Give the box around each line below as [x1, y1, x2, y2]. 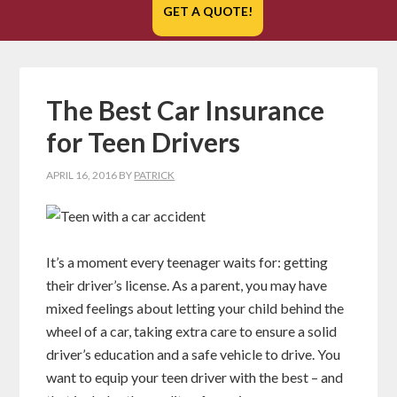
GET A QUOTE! [162, 4, 253, 19]
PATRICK [134, 167, 175, 182]
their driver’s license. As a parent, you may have [46, 276, 328, 293]
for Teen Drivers [46, 125, 241, 158]
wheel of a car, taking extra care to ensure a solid [46, 322, 338, 339]
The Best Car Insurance [46, 93, 325, 126]
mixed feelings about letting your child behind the [46, 299, 345, 316]
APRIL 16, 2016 [46, 167, 118, 182]
